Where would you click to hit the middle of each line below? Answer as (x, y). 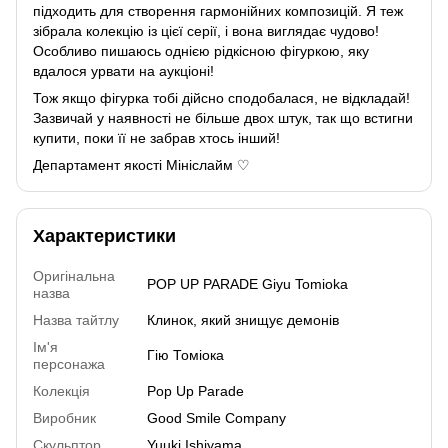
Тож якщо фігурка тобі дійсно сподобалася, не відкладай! (221, 97)
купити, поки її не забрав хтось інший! (156, 137)
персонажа (69, 363)
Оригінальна (74, 275)
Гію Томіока (185, 354)
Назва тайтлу (76, 319)
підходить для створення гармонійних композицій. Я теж (218, 10)
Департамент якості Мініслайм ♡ (141, 164)
